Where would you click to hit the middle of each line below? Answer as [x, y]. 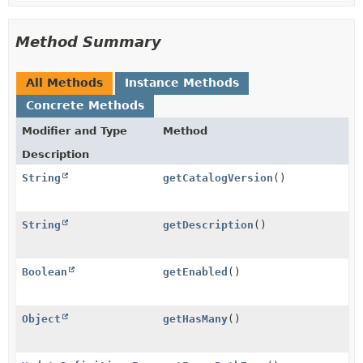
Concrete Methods [85, 105]
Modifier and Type [75, 131]
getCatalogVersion [218, 178]
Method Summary [88, 42]
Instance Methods [182, 83]
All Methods [64, 83]
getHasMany [196, 319]
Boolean [45, 272]
